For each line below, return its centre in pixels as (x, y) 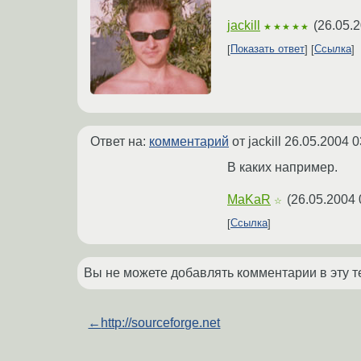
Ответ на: (120, 141)
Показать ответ (268, 49)
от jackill (257, 141)
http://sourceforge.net (161, 322)
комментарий (189, 141)
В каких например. (282, 167)
